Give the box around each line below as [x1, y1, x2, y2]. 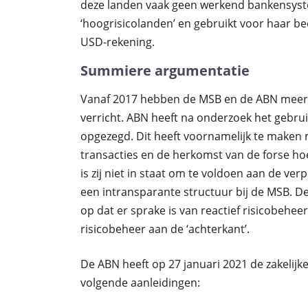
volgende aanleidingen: [80, 275, 200, 290]
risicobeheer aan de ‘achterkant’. [80, 221, 250, 236]
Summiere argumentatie [80, 61, 250, 80]
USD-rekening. [80, 34, 155, 49]
